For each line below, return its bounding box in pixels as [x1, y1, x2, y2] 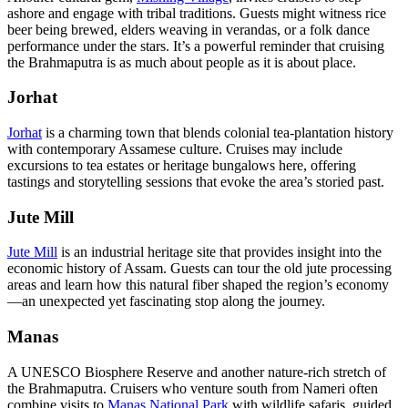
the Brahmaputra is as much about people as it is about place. [7, 54, 356, 70]
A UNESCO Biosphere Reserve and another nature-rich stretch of [7, 363, 386, 380]
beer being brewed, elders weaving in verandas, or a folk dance [7, 21, 370, 37]
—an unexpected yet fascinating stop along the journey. [7, 293, 325, 310]
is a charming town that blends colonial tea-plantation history [42, 125, 393, 141]
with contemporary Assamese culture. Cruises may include [7, 141, 342, 158]
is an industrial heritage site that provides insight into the [57, 244, 382, 260]
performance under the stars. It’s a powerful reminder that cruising [7, 37, 384, 54]
